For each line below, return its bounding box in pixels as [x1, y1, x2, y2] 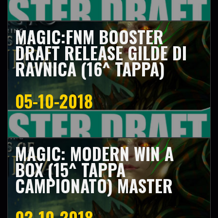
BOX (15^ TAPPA [15, 157, 126, 182]
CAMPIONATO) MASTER [15, 173, 173, 198]
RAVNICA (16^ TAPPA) [15, 56, 165, 81]
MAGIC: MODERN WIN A [15, 141, 174, 166]
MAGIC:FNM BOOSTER [15, 24, 163, 49]
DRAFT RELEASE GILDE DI [15, 40, 187, 65]
